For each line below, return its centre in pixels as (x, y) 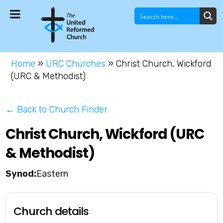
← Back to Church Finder (57, 110)
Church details (51, 212)
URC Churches (76, 64)
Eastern (53, 174)
